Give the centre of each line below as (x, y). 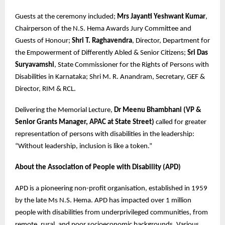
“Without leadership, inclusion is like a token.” (84, 147)
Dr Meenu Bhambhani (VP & (157, 110)
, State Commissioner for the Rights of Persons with (132, 65)
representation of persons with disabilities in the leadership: (105, 135)
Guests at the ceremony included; (66, 17)
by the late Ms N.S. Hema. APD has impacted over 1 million (103, 201)
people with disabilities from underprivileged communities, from (111, 213)
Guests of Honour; (43, 41)
